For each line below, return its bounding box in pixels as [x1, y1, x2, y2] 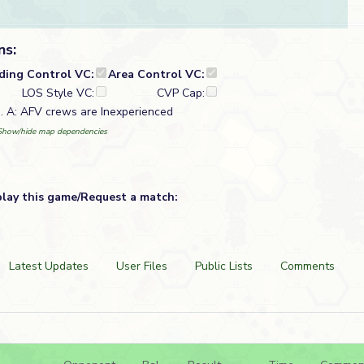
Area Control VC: [108, 67, 205, 82]
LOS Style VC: [22, 85, 94, 101]
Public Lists [195, 258, 253, 274]
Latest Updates [9, 258, 89, 274]
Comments [280, 258, 335, 274]
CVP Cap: [157, 85, 205, 101]
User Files [116, 258, 167, 274]
